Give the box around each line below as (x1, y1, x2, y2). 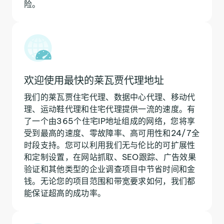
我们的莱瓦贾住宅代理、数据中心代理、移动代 (24, 91, 195, 102)
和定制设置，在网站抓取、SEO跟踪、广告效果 (24, 151, 196, 162)
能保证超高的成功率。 (24, 187, 106, 198)
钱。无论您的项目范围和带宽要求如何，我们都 (24, 175, 195, 186)
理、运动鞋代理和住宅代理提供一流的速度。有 (24, 103, 195, 114)
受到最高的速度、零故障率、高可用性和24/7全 (24, 127, 200, 138)
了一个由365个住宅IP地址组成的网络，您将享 (24, 115, 195, 126)
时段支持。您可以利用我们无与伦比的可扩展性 (24, 139, 195, 150)
